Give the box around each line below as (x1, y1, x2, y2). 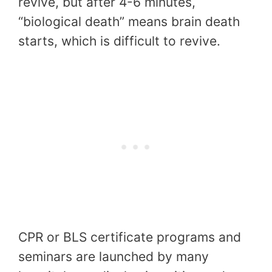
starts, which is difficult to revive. (18, 33, 220, 49)
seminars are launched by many (18, 249, 209, 265)
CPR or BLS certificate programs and (18, 229, 241, 245)
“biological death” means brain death (18, 13, 240, 29)
